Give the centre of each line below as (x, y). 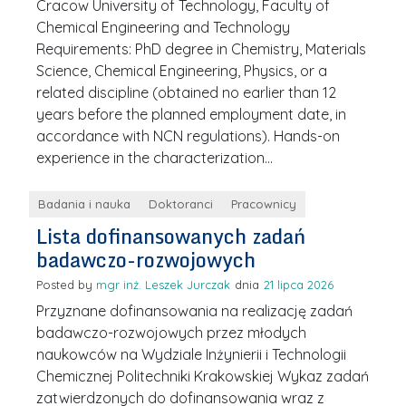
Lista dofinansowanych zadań (171, 236)
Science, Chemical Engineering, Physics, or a (182, 70)
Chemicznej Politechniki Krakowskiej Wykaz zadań (203, 376)
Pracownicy (264, 203)
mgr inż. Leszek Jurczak (164, 284)
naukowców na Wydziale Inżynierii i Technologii (192, 354)
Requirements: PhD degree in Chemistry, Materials (202, 48)
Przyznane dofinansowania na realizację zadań (195, 310)
